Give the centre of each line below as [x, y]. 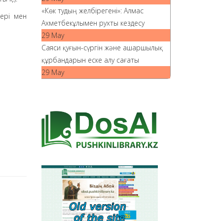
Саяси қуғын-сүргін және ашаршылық [102, 48]
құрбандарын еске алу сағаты [90, 60]
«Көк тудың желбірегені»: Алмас [92, 11]
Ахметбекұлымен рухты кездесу [93, 23]
